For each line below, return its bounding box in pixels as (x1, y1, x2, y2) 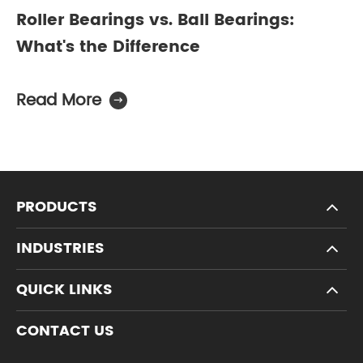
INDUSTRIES (16, 236, 105, 260)
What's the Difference (16, 33, 200, 61)
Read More (16, 87, 101, 114)
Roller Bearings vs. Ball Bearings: (16, 6, 294, 34)
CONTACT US (16, 318, 114, 343)
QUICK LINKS (16, 277, 113, 301)
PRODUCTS (16, 194, 97, 219)
